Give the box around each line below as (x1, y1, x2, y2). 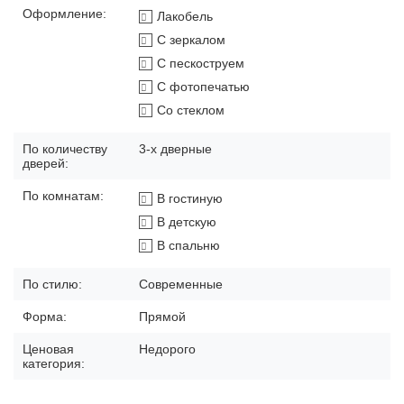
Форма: (23, 309, 67, 325)
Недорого (139, 342, 196, 357)
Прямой (139, 309, 186, 325)
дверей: (23, 156, 69, 171)
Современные (139, 277, 223, 292)
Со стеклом (157, 103, 225, 118)
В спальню (157, 238, 220, 253)
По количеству (23, 142, 107, 157)
